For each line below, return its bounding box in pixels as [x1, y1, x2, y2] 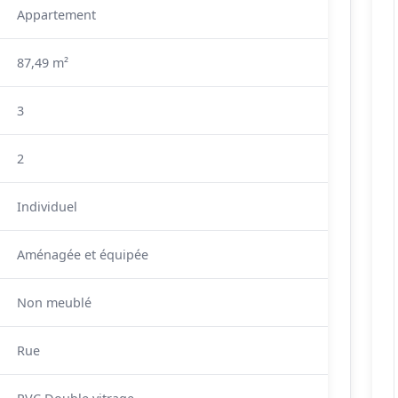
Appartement [17, 6, 96, 23]
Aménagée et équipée [17, 246, 148, 263]
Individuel [17, 198, 77, 215]
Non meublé [17, 294, 92, 311]
